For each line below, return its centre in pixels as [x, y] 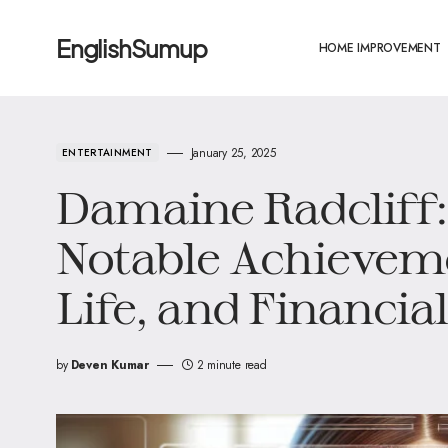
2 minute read [231, 365]
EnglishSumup [131, 48]
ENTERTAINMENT [107, 152]
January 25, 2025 [233, 153]
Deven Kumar [109, 365]
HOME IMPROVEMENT [379, 48]
